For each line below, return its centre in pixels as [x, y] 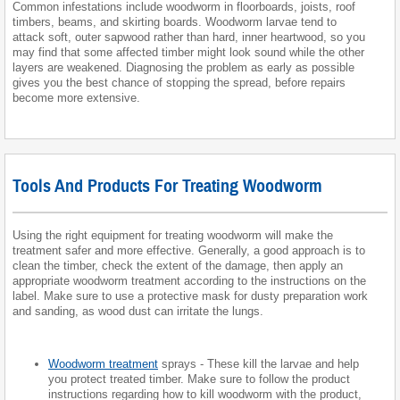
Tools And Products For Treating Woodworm [167, 187]
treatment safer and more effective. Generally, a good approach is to [189, 251]
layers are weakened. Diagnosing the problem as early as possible [183, 68]
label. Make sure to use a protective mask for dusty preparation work [190, 296]
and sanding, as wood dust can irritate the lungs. [138, 312]
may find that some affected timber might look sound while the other [188, 53]
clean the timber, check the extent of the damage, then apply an [178, 266]
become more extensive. [76, 98]
